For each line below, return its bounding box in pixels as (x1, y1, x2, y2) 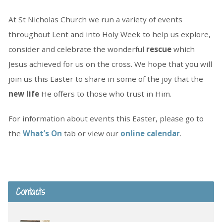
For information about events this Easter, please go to (8, 113, 204, 124)
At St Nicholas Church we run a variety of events (8, 14, 182, 25)
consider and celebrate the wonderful (8, 44, 146, 55)
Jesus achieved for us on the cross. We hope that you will (8, 59, 212, 69)
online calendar (120, 128, 180, 139)
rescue (146, 44, 171, 55)
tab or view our (61, 128, 120, 139)
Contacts (15, 185, 45, 199)
